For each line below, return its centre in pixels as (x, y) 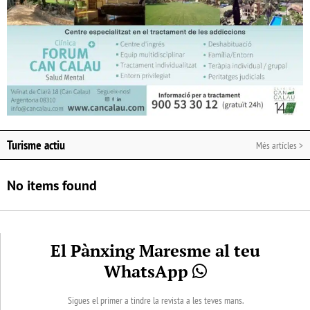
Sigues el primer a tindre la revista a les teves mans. (155, 301)
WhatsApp (148, 272)
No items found (52, 186)
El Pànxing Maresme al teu (155, 251)
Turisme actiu (36, 145)
